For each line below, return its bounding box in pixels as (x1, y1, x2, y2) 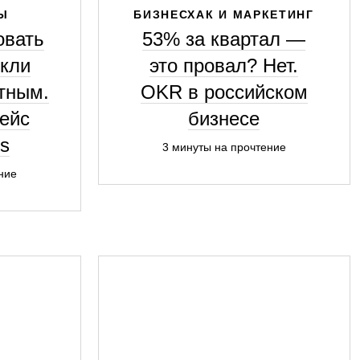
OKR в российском (140, 81, 308, 103)
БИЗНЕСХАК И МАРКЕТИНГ (133, 8, 314, 21)
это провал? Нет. (149, 55, 298, 76)
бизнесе (188, 108, 260, 129)
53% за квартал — (142, 28, 305, 50)
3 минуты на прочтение (162, 141, 286, 153)
